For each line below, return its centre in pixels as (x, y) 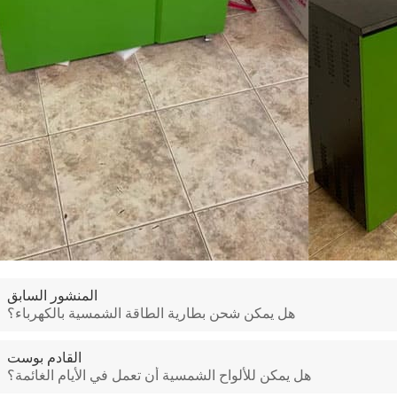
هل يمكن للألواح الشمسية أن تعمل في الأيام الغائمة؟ (159, 375)
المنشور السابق (52, 295)
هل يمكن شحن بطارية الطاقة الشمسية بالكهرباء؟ (151, 313)
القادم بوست (44, 357)
